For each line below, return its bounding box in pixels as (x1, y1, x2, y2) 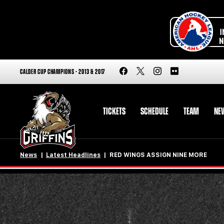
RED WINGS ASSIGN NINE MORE (109, 151, 207, 159)
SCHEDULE (140, 106, 168, 116)
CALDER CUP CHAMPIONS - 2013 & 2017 (20, 68, 105, 75)
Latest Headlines (45, 151, 100, 159)
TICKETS (102, 106, 125, 116)
